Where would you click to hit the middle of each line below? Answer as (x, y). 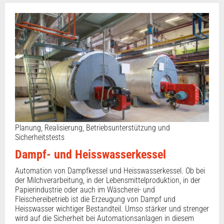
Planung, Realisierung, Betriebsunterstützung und (92, 127)
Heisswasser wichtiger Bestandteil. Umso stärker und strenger (112, 208)
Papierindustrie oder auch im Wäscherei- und (85, 189)
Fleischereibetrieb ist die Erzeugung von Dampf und (95, 199)
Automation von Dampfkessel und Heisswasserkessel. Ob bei (110, 170)
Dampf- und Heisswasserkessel (90, 154)
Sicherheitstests (40, 137)
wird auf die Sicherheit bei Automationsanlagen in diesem (104, 218)
